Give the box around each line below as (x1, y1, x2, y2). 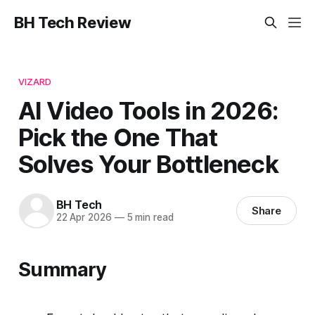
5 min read (124, 212, 174, 224)
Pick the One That (18, 122, 217, 152)
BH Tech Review (14, 13, 131, 32)
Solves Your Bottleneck (18, 148, 278, 179)
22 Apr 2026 (56, 212, 112, 224)
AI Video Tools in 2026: (18, 95, 279, 125)
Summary (18, 257, 107, 281)
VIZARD (18, 75, 52, 87)
